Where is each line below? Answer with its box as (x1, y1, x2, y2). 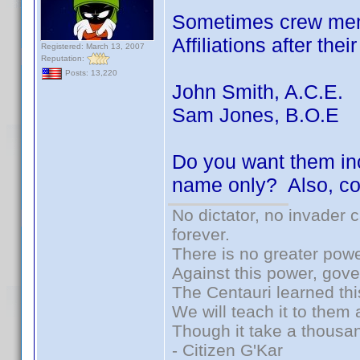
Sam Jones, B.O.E (172, 104, 339, 126)
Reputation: (41, 53, 87, 63)
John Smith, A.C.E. (172, 80, 343, 103)
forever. (172, 225, 230, 243)
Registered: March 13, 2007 (41, 42, 145, 51)
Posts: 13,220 (63, 68, 117, 78)
